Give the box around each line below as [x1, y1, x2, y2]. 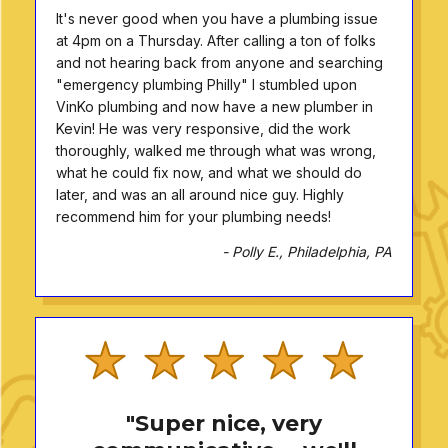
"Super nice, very [126, 409, 322, 437]
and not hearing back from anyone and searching [56, 53, 383, 71]
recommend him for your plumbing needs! [56, 207, 331, 225]
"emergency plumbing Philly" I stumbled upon [56, 75, 357, 93]
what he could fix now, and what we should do [56, 163, 362, 181]
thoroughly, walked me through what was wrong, [56, 141, 376, 159]
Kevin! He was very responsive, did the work [56, 119, 351, 137]
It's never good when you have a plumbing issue [56, 9, 378, 27]
